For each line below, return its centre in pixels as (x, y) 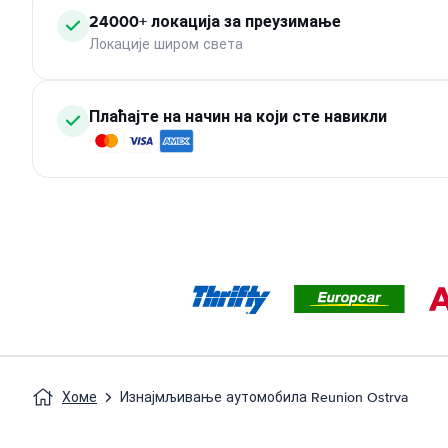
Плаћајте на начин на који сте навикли (238, 116)
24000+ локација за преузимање (215, 21)
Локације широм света (166, 44)
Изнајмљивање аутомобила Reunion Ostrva (264, 397)
